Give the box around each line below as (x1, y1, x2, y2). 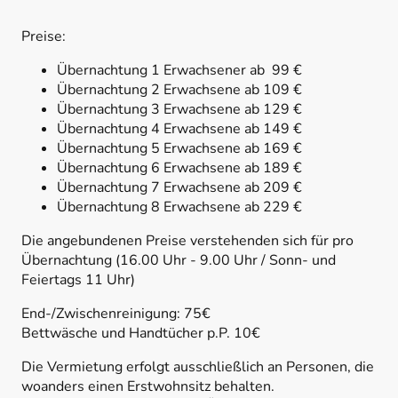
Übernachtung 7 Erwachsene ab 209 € (57, 178, 302, 198)
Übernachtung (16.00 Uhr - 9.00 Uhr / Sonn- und (21, 251, 336, 271)
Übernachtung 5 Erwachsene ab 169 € (57, 139, 302, 159)
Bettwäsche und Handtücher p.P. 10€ (21, 323, 260, 344)
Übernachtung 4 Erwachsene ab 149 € (57, 119, 302, 139)
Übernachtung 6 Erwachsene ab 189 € (57, 158, 302, 179)
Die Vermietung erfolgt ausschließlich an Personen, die (21, 357, 374, 378)
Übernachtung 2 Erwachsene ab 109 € (57, 80, 302, 100)
